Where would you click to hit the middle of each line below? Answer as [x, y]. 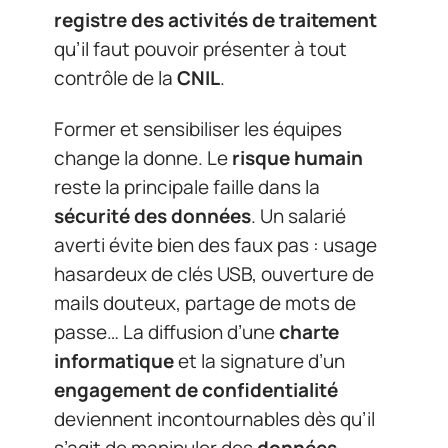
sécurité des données [152, 216]
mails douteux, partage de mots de [205, 303]
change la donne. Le [143, 158]
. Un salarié [298, 216]
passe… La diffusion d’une [166, 332]
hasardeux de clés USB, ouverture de [214, 274]
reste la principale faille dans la [187, 187]
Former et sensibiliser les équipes [198, 129]
